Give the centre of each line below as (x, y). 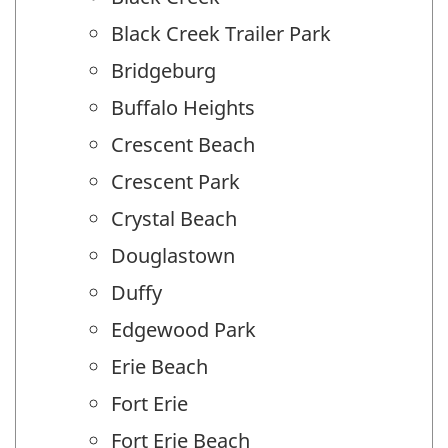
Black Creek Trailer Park (221, 33)
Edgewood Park (183, 329)
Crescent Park (175, 181)
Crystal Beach (174, 218)
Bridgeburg (163, 70)
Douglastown (173, 255)
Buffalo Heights (183, 107)
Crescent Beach (183, 144)
